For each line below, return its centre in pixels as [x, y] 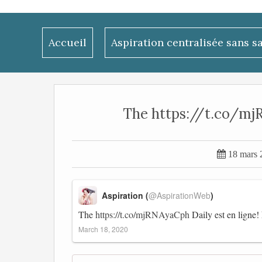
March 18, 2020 [103, 229]
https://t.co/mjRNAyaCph [142, 214]
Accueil [68, 42]
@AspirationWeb [180, 195]
